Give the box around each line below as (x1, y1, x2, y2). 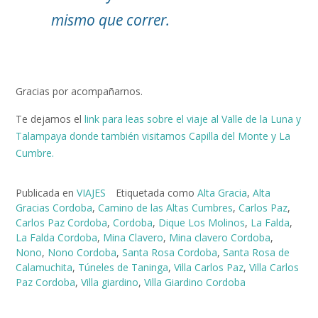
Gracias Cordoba (16, 200, 92, 214)
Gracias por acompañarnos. (16, 84, 143, 99)
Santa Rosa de (223, 245, 290, 259)
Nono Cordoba (48, 245, 116, 259)
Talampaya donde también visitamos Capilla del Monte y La (16, 129, 290, 143)
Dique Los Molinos (158, 215, 245, 229)
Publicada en (16, 185, 77, 199)
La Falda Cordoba (16, 230, 97, 244)
